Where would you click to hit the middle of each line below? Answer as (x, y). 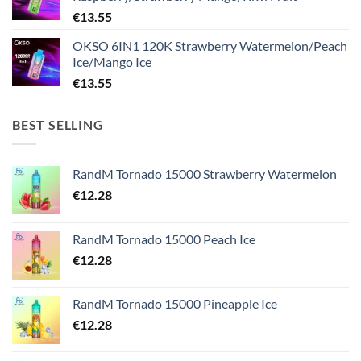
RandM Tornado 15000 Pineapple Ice (175, 304)
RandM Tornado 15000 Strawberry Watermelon (205, 174)
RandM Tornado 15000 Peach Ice (164, 239)
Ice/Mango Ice (112, 61)
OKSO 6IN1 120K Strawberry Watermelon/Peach (210, 45)
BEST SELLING (58, 124)
